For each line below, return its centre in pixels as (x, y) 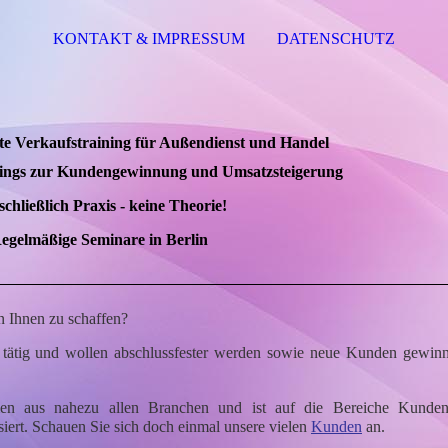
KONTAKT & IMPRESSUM (148, 38)
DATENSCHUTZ (336, 38)
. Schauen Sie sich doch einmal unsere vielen (167, 426)
